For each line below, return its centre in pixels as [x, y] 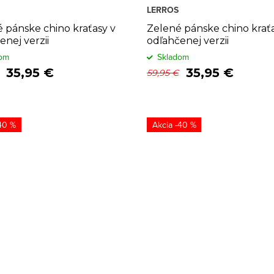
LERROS [163, 10]
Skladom [173, 57]
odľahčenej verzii [188, 41]
